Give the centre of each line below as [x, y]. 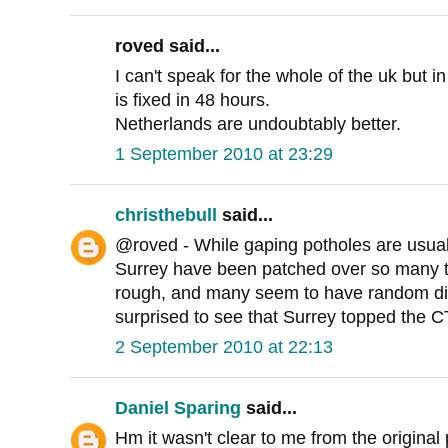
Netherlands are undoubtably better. [258, 124]
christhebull [166, 215]
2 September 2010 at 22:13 [224, 347]
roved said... [167, 46]
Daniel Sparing [178, 408]
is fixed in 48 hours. [192, 100]
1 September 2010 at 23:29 [224, 154]
